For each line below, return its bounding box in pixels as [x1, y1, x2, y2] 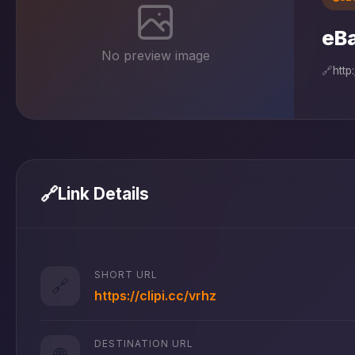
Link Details [58, 184, 149, 204]
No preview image [101, 47, 210, 63]
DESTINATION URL [94, 337, 193, 349]
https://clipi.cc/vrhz [94, 287, 216, 303]
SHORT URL [94, 268, 158, 281]
